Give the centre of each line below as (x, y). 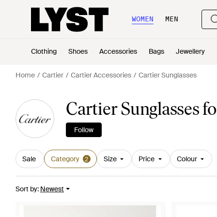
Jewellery (190, 51)
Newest (52, 189)
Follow (84, 130)
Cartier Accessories (101, 75)
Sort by (26, 189)
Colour (187, 159)
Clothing (44, 51)
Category (65, 159)
